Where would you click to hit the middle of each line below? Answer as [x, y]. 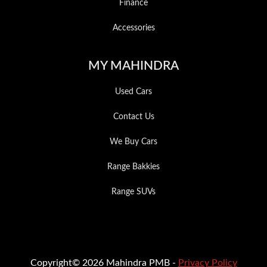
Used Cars [133, 92]
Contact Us [133, 117]
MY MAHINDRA [133, 66]
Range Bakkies [133, 167]
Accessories [133, 28]
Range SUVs [133, 192]
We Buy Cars [133, 142]
